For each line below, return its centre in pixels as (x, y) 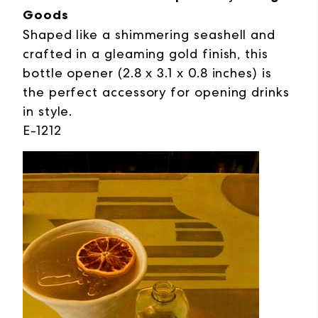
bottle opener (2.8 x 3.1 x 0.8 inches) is (147, 72)
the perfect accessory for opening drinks (156, 92)
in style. (50, 111)
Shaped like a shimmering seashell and (149, 34)
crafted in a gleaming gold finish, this (146, 53)
